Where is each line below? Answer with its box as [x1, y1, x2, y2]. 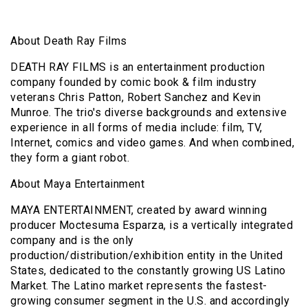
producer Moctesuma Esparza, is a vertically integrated [10, 219, 293, 232]
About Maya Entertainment [10, 177, 144, 191]
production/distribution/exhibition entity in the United [10, 249, 283, 263]
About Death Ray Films [10, 34, 127, 48]
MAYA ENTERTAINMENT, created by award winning [10, 203, 267, 217]
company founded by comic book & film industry [10, 76, 257, 89]
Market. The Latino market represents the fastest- [10, 279, 267, 293]
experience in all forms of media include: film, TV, [10, 121, 263, 135]
